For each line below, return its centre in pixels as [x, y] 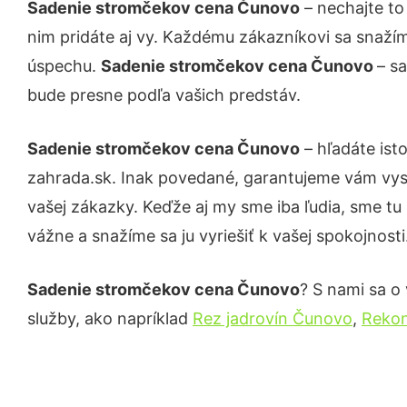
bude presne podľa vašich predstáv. [164, 95]
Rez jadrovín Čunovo [273, 318]
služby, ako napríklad [110, 318]
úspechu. [64, 66]
